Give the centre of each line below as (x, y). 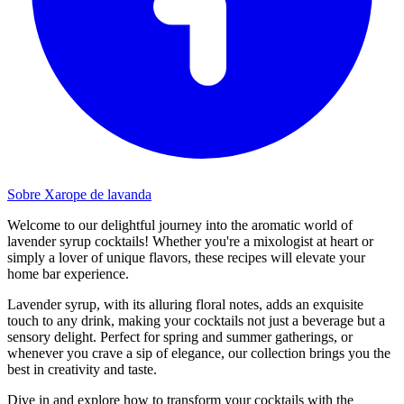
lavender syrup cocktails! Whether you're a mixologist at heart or (190, 241)
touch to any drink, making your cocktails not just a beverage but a (196, 320)
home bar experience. (68, 273)
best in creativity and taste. (82, 369)
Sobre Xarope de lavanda (79, 194)
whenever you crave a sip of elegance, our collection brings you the (199, 353)
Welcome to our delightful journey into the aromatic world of (180, 225)
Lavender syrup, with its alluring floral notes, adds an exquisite (185, 304)
